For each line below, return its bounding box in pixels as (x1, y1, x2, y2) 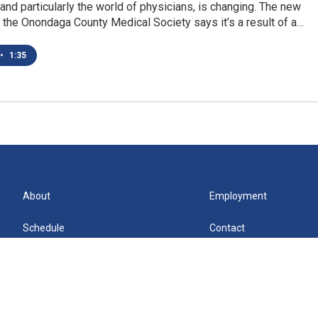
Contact (209, 222, 246, 234)
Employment (209, 190, 268, 202)
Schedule (23, 222, 65, 234)
